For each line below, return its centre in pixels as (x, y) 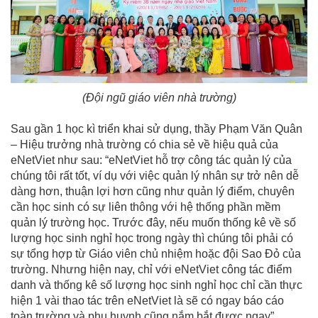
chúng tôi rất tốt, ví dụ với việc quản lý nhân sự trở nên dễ (155, 176)
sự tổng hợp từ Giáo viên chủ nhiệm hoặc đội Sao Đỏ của (156, 254)
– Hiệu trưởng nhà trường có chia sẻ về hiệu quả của (144, 145)
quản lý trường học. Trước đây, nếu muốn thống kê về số (153, 223)
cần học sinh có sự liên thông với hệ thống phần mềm (146, 207)
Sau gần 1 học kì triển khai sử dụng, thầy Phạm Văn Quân (157, 129)
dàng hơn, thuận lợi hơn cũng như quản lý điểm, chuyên (153, 192)
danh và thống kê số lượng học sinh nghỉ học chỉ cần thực (157, 285)
